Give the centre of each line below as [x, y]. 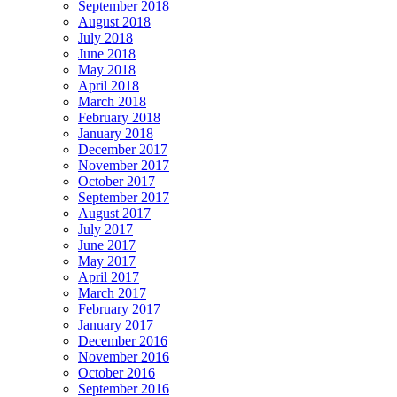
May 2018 [107, 69]
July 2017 [105, 229]
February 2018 [119, 117]
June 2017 [107, 245]
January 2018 [116, 133]
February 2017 [119, 308]
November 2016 [124, 356]
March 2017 [112, 292]
